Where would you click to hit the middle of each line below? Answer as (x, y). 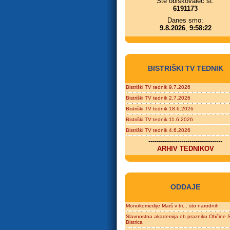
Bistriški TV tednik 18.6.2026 (160, 109)
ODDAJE (185, 187)
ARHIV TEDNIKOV (185, 149)
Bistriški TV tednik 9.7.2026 (158, 87)
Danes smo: (185, 20)
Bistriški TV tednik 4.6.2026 (158, 130)
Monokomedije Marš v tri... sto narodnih (172, 206)
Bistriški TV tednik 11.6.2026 (159, 119)
